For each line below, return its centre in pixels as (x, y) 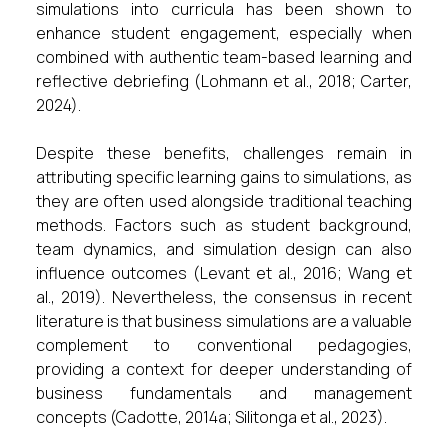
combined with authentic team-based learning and (224, 57)
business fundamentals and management (224, 393)
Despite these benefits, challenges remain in (224, 153)
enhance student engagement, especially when (224, 33)
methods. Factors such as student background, (224, 225)
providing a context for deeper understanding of (224, 369)
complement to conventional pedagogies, (224, 345)
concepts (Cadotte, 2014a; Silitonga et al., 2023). (211, 417)
